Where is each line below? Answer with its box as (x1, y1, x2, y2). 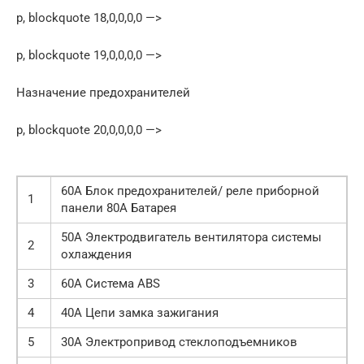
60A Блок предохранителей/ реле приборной (61, 184, 319, 199)
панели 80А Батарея (61, 201, 176, 216)
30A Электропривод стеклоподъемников (61, 335, 297, 350)
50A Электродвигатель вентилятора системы (61, 230, 322, 245)
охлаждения (61, 247, 132, 262)
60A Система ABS (61, 276, 160, 292)
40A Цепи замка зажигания (61, 305, 219, 321)
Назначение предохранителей (16, 85, 190, 101)
